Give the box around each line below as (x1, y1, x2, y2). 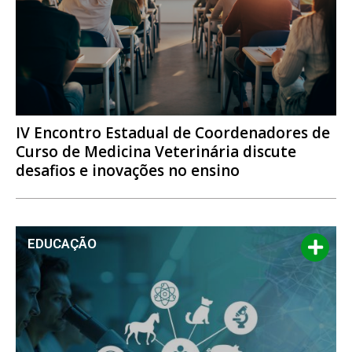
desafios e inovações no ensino (16, 160, 240, 181)
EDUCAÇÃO (27, 236, 97, 252)
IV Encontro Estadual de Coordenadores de (16, 123, 330, 144)
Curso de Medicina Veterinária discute (16, 141, 296, 163)
